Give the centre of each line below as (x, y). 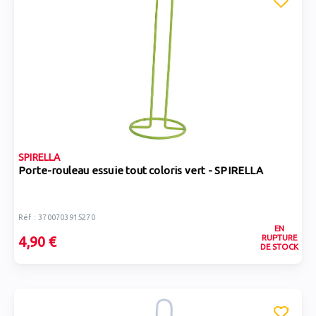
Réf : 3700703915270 (57, 217)
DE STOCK (279, 247)
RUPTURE (279, 237)
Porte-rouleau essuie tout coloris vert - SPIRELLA (141, 170)
